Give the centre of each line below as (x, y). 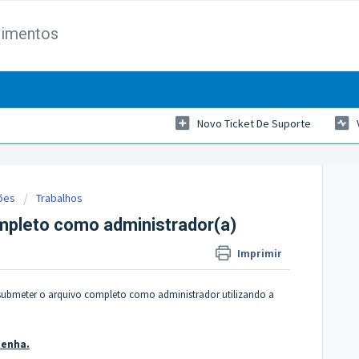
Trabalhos (59, 198)
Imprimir (260, 254)
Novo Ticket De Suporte (254, 124)
